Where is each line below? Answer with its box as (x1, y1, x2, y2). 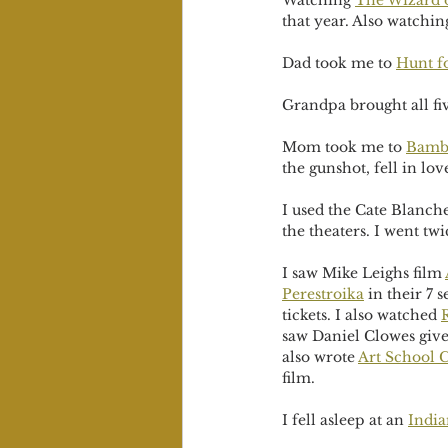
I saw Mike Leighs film (282, 264, 445, 282)
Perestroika (282, 285, 364, 303)
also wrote (282, 348, 358, 366)
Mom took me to (282, 138, 406, 156)
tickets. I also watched (282, 306, 441, 324)
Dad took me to (282, 54, 396, 72)
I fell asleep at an (282, 411, 408, 429)
